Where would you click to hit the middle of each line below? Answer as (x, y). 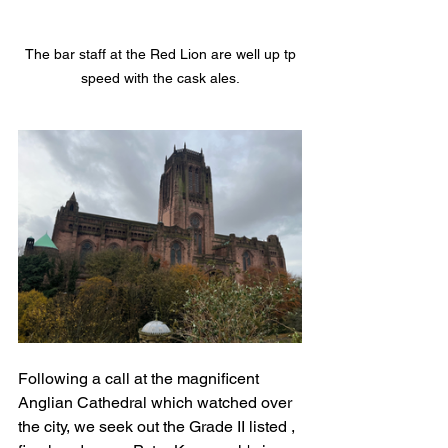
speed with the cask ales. (160, 78)
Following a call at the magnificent (140, 379)
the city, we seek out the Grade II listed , (158, 427)
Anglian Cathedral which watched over (157, 403)
